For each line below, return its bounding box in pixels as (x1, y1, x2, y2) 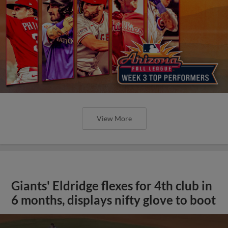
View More (96, 114, 132, 123)
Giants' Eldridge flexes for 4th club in (11, 179, 213, 193)
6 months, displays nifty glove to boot (11, 193, 216, 207)
